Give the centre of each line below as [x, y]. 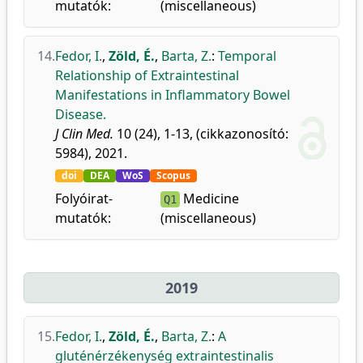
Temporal [247, 56]
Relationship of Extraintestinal [147, 75]
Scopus [173, 175]
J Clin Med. [84, 134]
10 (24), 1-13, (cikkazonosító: [201, 134]
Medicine [210, 199]
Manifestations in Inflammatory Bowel [173, 95]
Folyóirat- [84, 199]
